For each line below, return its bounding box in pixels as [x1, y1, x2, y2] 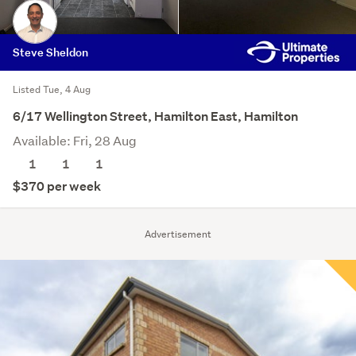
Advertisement [145, 226, 211, 241]
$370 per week [13, 177, 101, 195]
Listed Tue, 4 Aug [13, 82, 91, 96]
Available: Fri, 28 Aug [13, 131, 137, 149]
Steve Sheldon [13, 44, 88, 60]
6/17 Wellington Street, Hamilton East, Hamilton [13, 107, 298, 125]
